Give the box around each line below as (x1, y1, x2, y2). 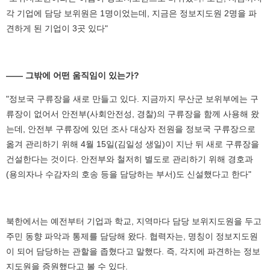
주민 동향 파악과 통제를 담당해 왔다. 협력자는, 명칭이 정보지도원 (6, 231, 258, 240)
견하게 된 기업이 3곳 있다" (6, 24, 108, 33)
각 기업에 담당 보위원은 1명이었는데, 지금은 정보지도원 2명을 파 (6, 8, 257, 17)
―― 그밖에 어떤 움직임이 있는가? (6, 71, 139, 80)
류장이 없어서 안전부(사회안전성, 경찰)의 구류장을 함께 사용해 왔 (6, 109, 259, 118)
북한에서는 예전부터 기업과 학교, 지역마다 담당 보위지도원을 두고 (6, 216, 262, 225)
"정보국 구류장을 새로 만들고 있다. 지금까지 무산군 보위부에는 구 (6, 94, 259, 103)
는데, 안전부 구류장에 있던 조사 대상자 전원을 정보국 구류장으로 (6, 124, 256, 133)
